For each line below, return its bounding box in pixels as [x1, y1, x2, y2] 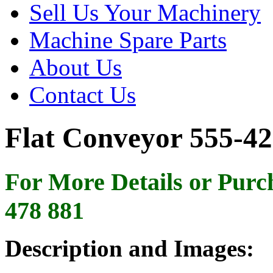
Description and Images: [5, 235, 254, 261]
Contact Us [29, 81, 136, 108]
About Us [29, 54, 122, 80]
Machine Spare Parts [29, 26, 227, 53]
